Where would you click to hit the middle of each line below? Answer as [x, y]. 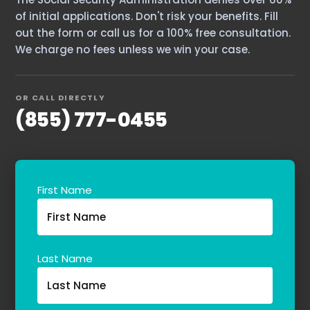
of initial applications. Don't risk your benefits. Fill [147, 16]
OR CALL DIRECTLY [61, 97]
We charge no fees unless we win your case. [133, 49]
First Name [65, 190]
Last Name [65, 258]
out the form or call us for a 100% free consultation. [153, 33]
